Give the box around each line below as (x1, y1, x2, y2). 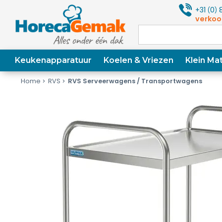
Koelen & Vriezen (103, 55, 173, 65)
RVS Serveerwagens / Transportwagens (68, 77, 202, 85)
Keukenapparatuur (15, 55, 92, 65)
